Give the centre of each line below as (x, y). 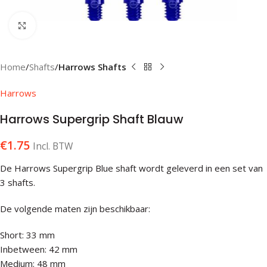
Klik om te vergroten (77, 25)
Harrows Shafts (92, 67)
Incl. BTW (53, 146)
